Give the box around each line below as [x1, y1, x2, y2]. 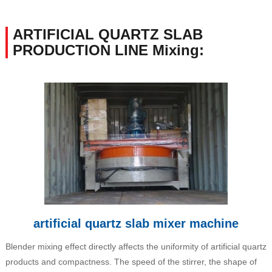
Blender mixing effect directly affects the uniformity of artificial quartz [5, 241, 267, 251]
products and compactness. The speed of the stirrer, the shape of [5, 256, 257, 267]
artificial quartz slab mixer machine [33, 216, 239, 230]
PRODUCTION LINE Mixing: [12, 42, 204, 59]
